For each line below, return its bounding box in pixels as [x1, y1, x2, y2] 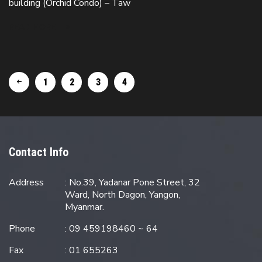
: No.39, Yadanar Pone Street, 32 [65, 176, 201, 189]
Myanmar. [65, 201, 105, 213]
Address [9, 176, 44, 189]
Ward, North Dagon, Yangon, [65, 188, 181, 201]
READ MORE [9, 22, 58, 33]
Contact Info [9, 145, 68, 159]
